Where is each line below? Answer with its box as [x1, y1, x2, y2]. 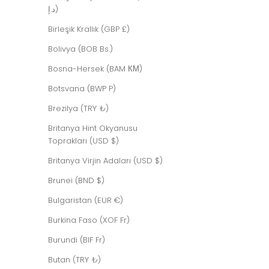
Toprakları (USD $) [48, 134, 119, 147]
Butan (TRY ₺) [48, 253, 101, 265]
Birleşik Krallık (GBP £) [48, 23, 130, 35]
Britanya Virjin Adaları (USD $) [48, 154, 163, 166]
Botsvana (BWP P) [48, 82, 116, 94]
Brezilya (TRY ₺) [48, 102, 109, 114]
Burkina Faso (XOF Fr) [48, 214, 130, 226]
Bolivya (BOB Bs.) [48, 43, 113, 55]
